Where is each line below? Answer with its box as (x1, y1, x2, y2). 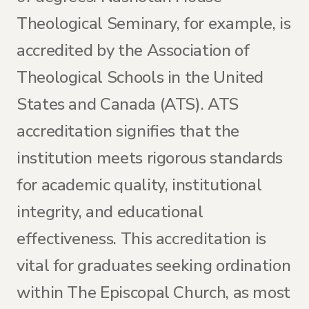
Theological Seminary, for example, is (17, 12, 291, 34)
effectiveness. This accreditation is (17, 228, 267, 250)
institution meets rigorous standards (17, 147, 283, 169)
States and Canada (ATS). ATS (17, 93, 239, 115)
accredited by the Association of (17, 39, 250, 61)
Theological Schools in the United (17, 66, 264, 88)
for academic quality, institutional (17, 174, 262, 196)
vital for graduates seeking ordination (17, 255, 291, 277)
